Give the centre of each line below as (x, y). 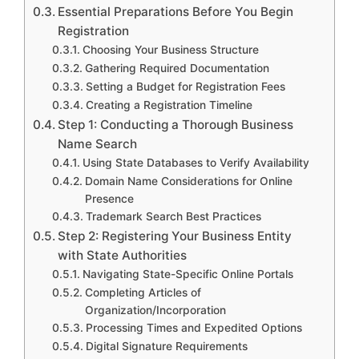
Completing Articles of (143, 292)
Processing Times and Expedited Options (194, 327)
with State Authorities (123, 255)
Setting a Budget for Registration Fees (185, 86)
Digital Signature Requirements (166, 346)
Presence (109, 198)
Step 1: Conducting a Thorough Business (176, 124)
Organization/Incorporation (155, 310)
